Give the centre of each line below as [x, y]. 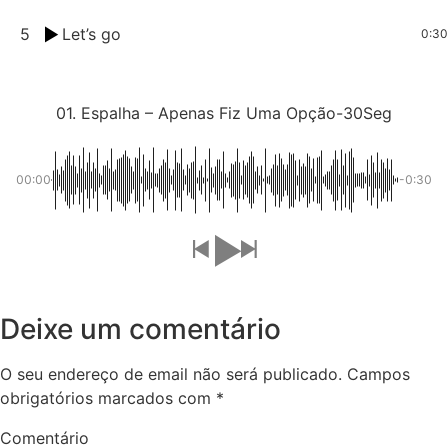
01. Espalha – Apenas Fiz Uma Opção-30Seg [224, 112]
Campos [378, 373]
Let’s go [92, 33]
